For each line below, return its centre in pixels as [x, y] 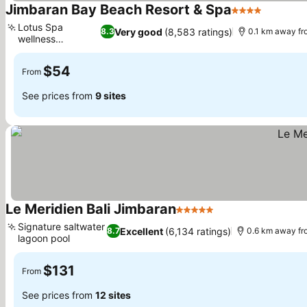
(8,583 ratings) [199, 32]
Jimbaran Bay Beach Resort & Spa [119, 10]
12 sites [113, 295]
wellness [37, 39]
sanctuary [40, 50]
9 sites [111, 95]
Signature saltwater [61, 226]
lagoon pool [44, 238]
